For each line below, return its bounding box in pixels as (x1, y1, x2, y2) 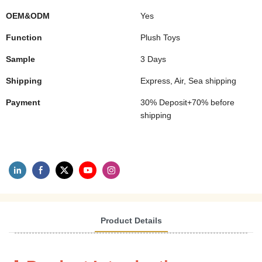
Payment (6, 98, 40, 107)
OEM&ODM (6, 11, 50, 20)
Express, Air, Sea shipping (140, 76, 236, 85)
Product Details (100, 215, 162, 225)
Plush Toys (140, 33, 180, 42)
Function (6, 33, 42, 42)
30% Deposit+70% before (140, 98, 235, 107)
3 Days (140, 54, 166, 64)
